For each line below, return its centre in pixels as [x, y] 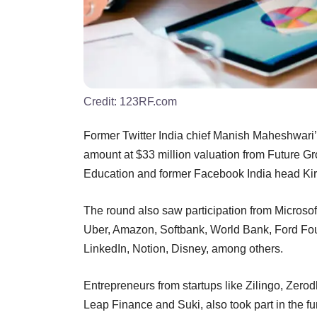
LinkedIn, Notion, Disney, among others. [185, 248]
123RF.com [148, 101]
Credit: [102, 101]
